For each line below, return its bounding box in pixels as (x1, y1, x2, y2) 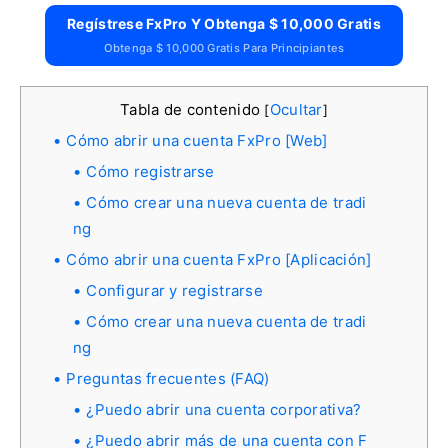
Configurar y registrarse (86, 280, 264, 300)
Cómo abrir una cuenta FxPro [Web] (66, 130, 328, 150)
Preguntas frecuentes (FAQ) (66, 368, 270, 388)
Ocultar (269, 99, 323, 119)
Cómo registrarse (86, 161, 215, 181)
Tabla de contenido (120, 99, 265, 119)
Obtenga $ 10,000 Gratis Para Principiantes (103, 40, 345, 55)
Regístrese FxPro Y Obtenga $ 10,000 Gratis (67, 14, 381, 32)
